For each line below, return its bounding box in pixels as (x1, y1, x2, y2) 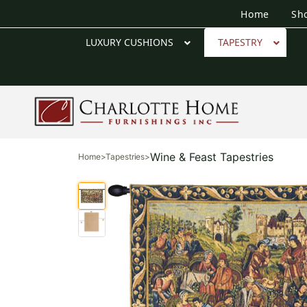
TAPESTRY (217, 35, 262, 49)
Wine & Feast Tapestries (150, 149, 274, 164)
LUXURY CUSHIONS (85, 35, 173, 49)
